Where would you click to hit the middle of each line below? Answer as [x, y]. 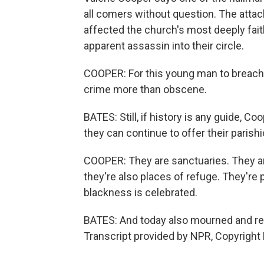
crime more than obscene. [145, 89]
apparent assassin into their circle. [164, 46]
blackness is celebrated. [141, 192]
